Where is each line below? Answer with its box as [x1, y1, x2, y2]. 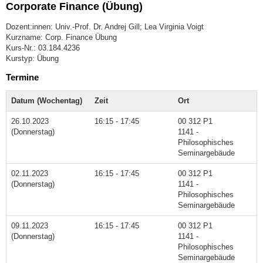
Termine [6, 72, 39, 82]
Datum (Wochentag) [11, 96, 82, 105]
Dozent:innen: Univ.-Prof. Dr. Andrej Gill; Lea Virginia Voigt [6, 22, 204, 32]
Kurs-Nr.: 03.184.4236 [6, 43, 80, 53]
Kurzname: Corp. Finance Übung [6, 33, 117, 42]
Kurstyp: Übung [6, 54, 59, 63]
